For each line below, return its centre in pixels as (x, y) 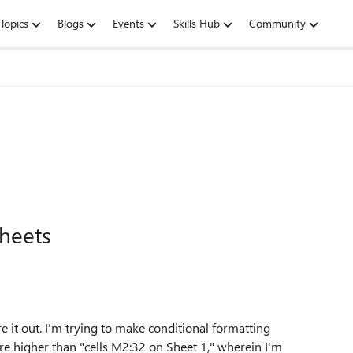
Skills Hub (197, 23)
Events (128, 23)
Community (277, 23)
